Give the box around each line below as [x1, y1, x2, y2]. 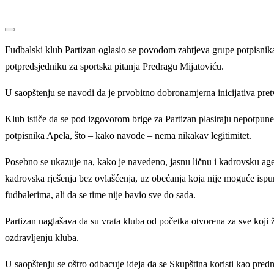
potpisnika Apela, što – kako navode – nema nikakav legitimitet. [5, 130, 251, 141]
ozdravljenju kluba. [5, 232, 79, 243]
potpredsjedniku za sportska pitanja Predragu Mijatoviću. [5, 61, 224, 72]
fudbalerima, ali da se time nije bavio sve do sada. [5, 190, 196, 201]
